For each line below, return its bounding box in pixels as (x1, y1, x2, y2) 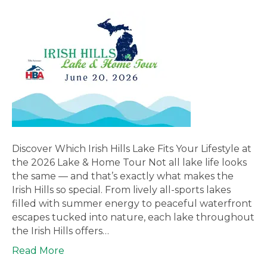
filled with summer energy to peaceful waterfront (12, 198, 252, 210)
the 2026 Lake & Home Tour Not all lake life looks (12, 157, 247, 169)
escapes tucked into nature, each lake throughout (12, 212, 254, 223)
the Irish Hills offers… (12, 225, 109, 237)
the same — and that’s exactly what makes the (12, 170, 234, 182)
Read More (12, 245, 64, 257)
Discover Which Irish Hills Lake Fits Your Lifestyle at (12, 143, 252, 155)
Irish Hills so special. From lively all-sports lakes (12, 184, 231, 196)
